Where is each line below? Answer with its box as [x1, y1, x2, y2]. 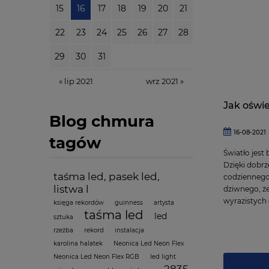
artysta [154, 198, 174, 207]
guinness [115, 198, 143, 207]
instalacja [115, 226, 144, 234]
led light [150, 252, 176, 261]
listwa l [53, 183, 89, 195]
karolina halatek [53, 239, 103, 247]
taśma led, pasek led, [53, 170, 160, 183]
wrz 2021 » [146, 76, 184, 86]
